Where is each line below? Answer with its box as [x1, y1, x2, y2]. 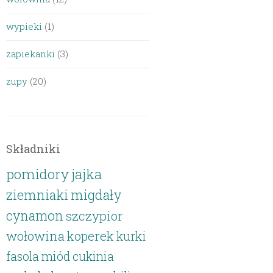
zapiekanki [6, 48, 55, 60]
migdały [71, 186, 122, 204]
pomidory [6, 165, 69, 183]
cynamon [6, 207, 64, 224]
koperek [67, 228, 115, 244]
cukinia [73, 249, 115, 264]
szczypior [66, 207, 124, 224]
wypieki [6, 20, 43, 32]
